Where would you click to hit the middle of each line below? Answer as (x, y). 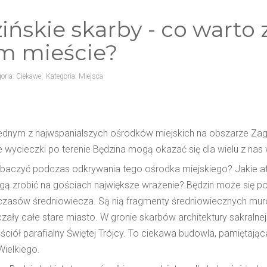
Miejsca (91, 76)
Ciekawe (29, 76)
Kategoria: (62, 76)
